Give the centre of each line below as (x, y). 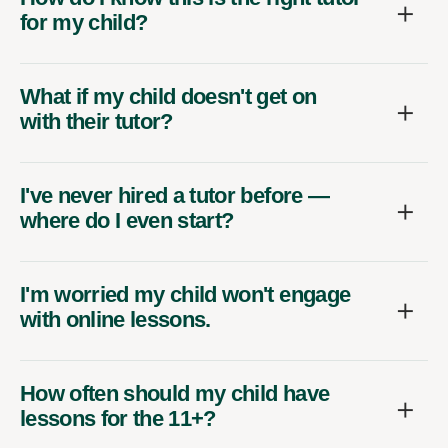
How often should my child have (175, 393)
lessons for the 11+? (118, 418)
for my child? (84, 22)
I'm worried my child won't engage (185, 294)
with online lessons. (115, 319)
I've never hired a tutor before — (175, 195)
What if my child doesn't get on (168, 96)
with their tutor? (96, 121)
